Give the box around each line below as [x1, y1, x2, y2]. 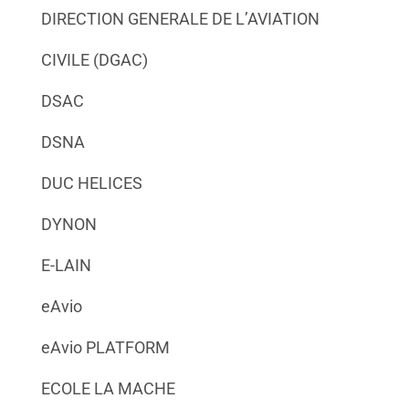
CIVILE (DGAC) [40, 49, 148, 69]
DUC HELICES [40, 173, 142, 193]
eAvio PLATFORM [40, 337, 170, 357]
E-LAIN [40, 255, 91, 275]
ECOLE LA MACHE [40, 378, 175, 398]
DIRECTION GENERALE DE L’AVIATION [40, 8, 320, 28]
